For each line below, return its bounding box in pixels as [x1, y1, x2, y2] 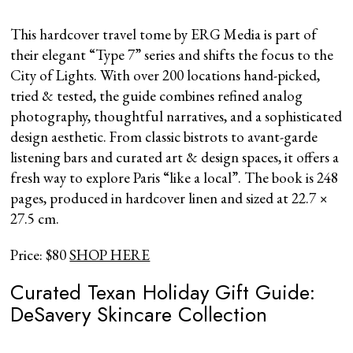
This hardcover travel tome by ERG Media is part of [10, 24, 318, 44]
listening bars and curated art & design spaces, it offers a [10, 147, 340, 167]
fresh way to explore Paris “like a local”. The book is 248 [10, 167, 339, 188]
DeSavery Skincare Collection [10, 299, 268, 329]
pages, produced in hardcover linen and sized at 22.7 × [10, 188, 329, 208]
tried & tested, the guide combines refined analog [10, 85, 303, 106]
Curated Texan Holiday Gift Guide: [10, 277, 316, 307]
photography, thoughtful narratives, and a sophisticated [10, 106, 343, 126]
